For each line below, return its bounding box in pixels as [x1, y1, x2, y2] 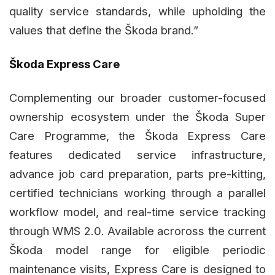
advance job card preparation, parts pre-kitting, [9, 166, 266, 180]
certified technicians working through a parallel [9, 185, 266, 199]
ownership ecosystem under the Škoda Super [9, 109, 266, 123]
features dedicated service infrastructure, [9, 147, 266, 161]
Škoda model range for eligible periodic [9, 242, 266, 257]
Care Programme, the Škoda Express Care [9, 128, 266, 142]
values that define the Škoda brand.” [9, 23, 198, 37]
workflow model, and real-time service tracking [9, 204, 266, 219]
